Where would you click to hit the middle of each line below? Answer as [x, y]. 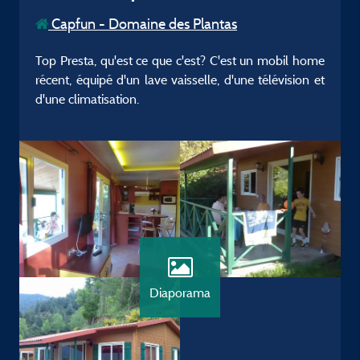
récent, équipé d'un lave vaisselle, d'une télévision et [180, 80]
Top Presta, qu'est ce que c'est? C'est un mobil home [180, 60]
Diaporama [180, 292]
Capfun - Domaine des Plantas [143, 24]
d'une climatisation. [87, 99]
